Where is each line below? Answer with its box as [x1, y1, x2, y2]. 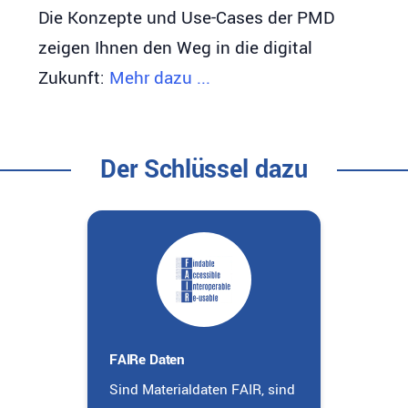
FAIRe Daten [109, 349, 186, 370]
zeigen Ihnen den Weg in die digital [38, 35, 313, 61]
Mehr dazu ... [109, 65, 211, 91]
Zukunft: [38, 65, 110, 91]
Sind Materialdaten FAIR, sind [109, 379, 295, 400]
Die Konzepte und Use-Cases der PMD [38, 5, 335, 31]
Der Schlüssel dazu [100, 151, 308, 188]
